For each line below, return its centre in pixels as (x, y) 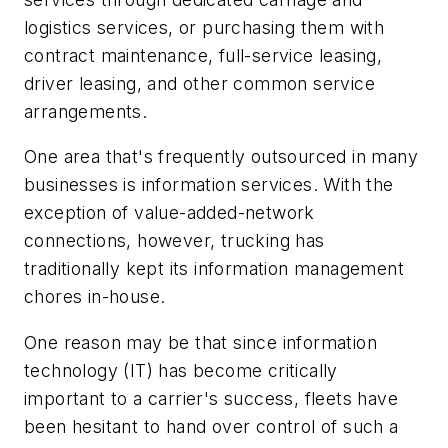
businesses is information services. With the (209, 185)
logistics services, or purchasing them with (204, 27)
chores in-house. (95, 297)
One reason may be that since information (200, 342)
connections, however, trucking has (174, 241)
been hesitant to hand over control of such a (211, 426)
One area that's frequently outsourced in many (221, 157)
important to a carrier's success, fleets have (211, 398)
